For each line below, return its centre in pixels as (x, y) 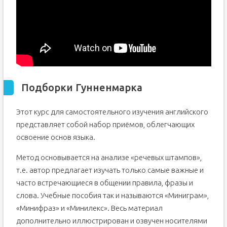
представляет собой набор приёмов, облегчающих (105, 124)
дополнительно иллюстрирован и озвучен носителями (111, 221)
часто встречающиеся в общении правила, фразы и (104, 183)
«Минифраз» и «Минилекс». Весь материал (89, 208)
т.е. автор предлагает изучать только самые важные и (110, 170)
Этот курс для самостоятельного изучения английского (112, 112)
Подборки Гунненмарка (82, 87)
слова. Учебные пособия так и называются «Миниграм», (112, 195)
